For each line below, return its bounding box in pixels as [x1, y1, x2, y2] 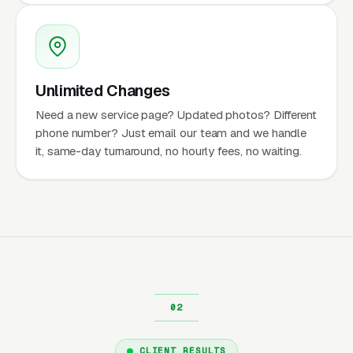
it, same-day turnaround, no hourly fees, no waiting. [35, 143, 302, 158]
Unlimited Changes [35, 80, 170, 101]
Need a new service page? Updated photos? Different [35, 106, 318, 122]
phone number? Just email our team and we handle [35, 124, 307, 140]
